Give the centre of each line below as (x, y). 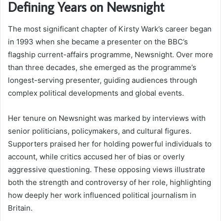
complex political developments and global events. (96, 93)
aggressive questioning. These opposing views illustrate (107, 169)
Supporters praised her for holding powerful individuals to (110, 144)
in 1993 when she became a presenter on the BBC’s (98, 41)
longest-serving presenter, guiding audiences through (103, 80)
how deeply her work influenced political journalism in (102, 195)
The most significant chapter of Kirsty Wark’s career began (110, 29)
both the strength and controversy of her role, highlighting (110, 182)
